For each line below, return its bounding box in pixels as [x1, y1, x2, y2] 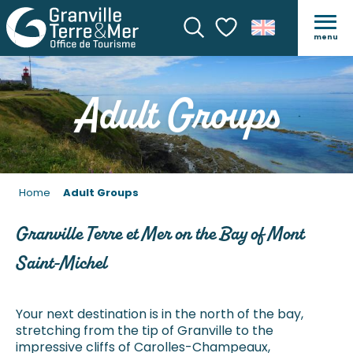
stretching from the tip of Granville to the [16, 321, 273, 340]
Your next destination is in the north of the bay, [16, 305, 303, 324]
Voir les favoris [213, 48, 303, 66]
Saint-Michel [16, 251, 107, 275]
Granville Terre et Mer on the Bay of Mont [16, 221, 304, 246]
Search [181, 40, 233, 61]
